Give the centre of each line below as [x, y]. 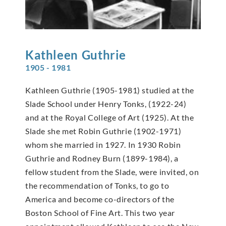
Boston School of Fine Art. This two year [100, 212]
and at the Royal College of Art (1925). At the [110, 117]
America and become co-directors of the [100, 199]
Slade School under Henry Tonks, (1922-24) [106, 103]
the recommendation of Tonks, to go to [97, 185]
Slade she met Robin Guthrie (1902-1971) [103, 131]
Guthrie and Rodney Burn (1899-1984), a [102, 158]
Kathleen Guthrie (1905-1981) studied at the [110, 90]
